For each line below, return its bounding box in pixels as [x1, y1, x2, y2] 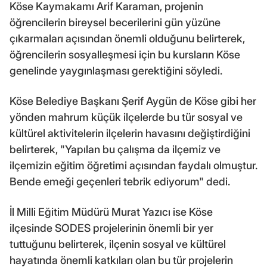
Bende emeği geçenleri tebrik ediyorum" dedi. [10, 175, 230, 188]
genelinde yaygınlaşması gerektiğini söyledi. [10, 64, 222, 77]
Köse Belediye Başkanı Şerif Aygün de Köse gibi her [10, 95, 256, 108]
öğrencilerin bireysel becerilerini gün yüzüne [10, 16, 221, 29]
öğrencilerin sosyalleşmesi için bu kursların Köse [10, 48, 240, 61]
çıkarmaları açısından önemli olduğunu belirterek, [10, 32, 245, 45]
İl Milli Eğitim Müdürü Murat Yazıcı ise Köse [10, 206, 213, 219]
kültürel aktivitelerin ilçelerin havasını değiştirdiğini [10, 127, 250, 140]
